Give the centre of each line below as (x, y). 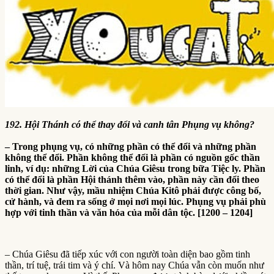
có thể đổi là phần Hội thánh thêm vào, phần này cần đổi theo (132, 179)
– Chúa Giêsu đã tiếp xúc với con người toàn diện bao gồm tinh (128, 254)
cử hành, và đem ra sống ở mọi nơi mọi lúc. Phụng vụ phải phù (135, 201)
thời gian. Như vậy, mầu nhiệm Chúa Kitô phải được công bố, (133, 190)
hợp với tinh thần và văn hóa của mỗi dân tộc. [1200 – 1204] (129, 212)
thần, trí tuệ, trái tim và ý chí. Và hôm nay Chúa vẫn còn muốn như (135, 265)
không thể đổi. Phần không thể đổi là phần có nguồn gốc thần (132, 157)
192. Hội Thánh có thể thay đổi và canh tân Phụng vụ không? (130, 124)
